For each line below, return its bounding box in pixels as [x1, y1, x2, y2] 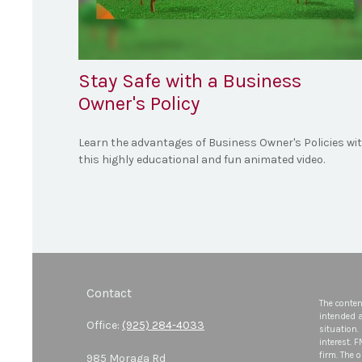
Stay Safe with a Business [78, 69, 301, 92]
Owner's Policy [78, 91, 200, 115]
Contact [86, 284, 132, 301]
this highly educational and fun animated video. [78, 152, 325, 166]
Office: [86, 318, 122, 332]
